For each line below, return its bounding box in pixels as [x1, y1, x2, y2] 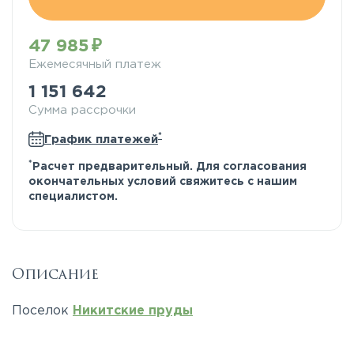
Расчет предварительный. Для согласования [32, 162, 307, 171]
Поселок [12, 305, 73, 317]
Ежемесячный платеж [28, 59, 161, 70]
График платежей [44, 134, 158, 145]
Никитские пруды [73, 305, 193, 317]
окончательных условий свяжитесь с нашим [28, 177, 297, 186]
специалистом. [28, 192, 118, 201]
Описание [12, 264, 99, 284]
